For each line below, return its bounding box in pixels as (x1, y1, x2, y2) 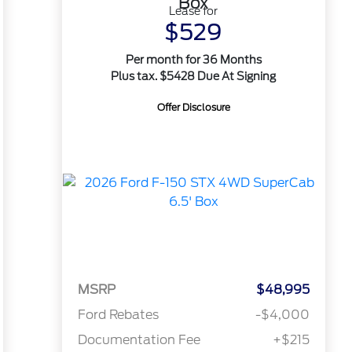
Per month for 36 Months (125, 53, 262, 66)
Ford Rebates (77, 307, 159, 323)
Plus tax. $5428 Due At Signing (111, 70, 277, 82)
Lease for (169, 5, 218, 17)
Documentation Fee (77, 332, 200, 348)
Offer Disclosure (156, 101, 230, 113)
